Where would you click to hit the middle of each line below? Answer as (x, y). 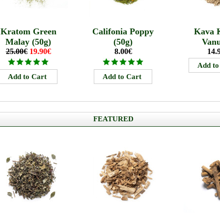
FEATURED (113, 119)
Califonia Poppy (123, 32)
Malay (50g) (28, 42)
